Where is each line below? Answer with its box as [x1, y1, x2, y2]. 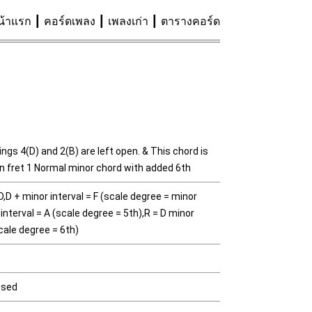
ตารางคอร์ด [161, 15, 220, 28]
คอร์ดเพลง [44, 15, 95, 28]
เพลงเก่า [108, 15, 148, 28]
